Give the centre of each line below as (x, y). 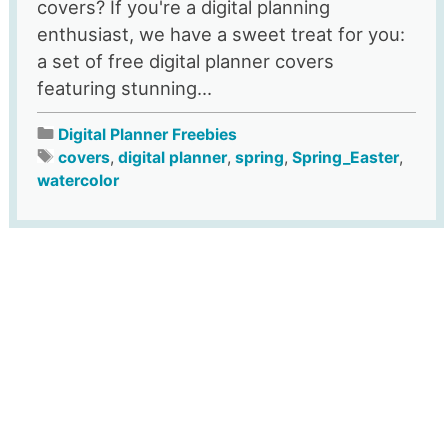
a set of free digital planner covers (185, 61)
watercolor (77, 181)
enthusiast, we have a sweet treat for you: (220, 34)
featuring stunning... (124, 88)
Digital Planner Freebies (147, 135)
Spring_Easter (345, 158)
